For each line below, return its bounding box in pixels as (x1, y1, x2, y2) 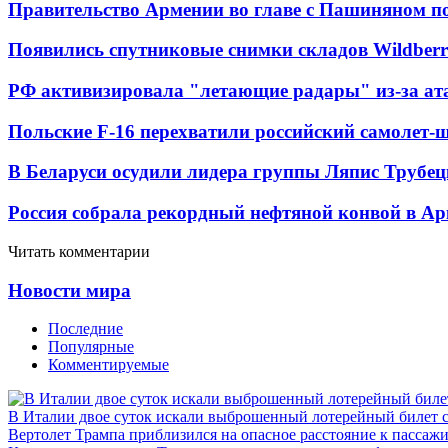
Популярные (48, 338, 134, 356)
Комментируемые (48, 356, 169, 374)
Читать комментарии (8, 242, 150, 260)
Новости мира (8, 279, 131, 301)
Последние (48, 320, 123, 338)
